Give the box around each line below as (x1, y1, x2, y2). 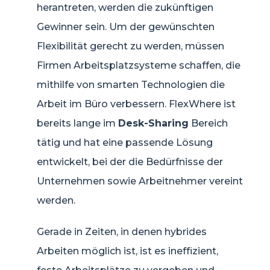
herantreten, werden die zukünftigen (37, 1, 213, 13)
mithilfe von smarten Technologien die (37, 78, 225, 90)
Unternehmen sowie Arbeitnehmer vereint (37, 175, 243, 187)
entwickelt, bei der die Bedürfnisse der (37, 155, 223, 168)
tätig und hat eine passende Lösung (37, 136, 213, 148)
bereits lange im (37, 117, 118, 129)
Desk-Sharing (118, 117, 189, 129)
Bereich (189, 117, 228, 129)
